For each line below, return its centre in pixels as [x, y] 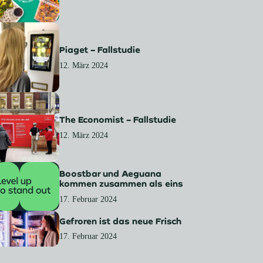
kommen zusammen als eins [122, 184]
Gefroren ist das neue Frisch [121, 221]
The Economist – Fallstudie [118, 119]
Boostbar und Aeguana [111, 174]
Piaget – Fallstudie [100, 49]
